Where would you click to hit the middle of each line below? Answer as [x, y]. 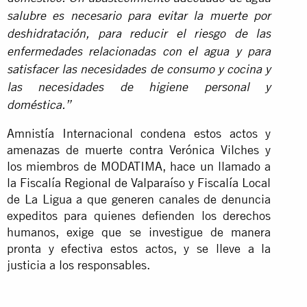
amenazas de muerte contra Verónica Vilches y [139, 149]
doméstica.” [39, 106]
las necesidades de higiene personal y [139, 88]
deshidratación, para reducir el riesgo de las [139, 35]
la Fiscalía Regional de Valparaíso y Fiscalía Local [139, 182]
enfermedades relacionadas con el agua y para [139, 52]
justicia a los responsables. [78, 265]
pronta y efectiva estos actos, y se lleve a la [139, 248]
